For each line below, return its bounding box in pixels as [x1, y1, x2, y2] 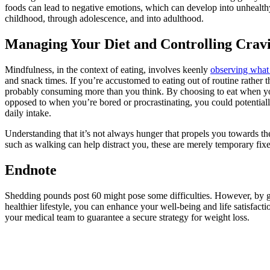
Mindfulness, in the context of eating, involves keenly [5, 64, 210, 75]
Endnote [5, 162, 57, 178]
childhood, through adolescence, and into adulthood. [5, 13, 204, 24]
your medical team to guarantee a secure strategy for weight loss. [5, 212, 250, 222]
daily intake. [5, 107, 51, 118]
